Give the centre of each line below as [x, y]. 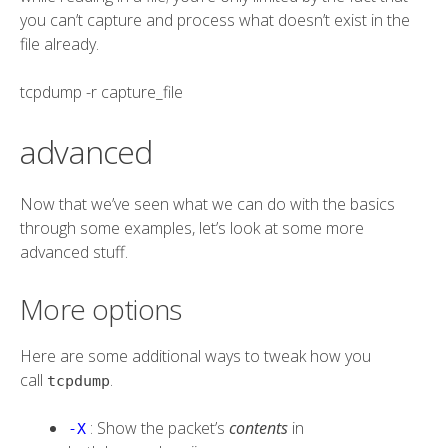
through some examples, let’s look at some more [192, 228]
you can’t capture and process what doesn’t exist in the [215, 20]
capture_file [142, 92]
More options [101, 309]
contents [258, 428]
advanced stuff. [74, 252]
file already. [59, 44]
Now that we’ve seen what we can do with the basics [207, 204]
